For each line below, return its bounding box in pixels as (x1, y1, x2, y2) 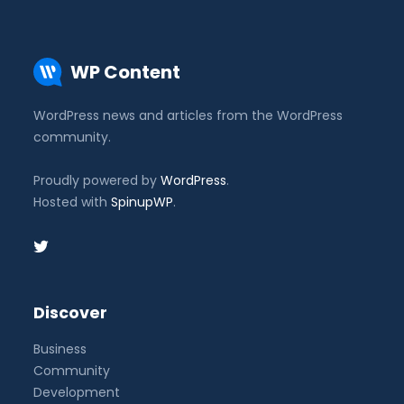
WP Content (70, 60, 181, 85)
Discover (33, 302, 108, 325)
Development (33, 383, 121, 402)
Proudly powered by (33, 171, 161, 190)
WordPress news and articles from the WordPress (33, 106, 344, 125)
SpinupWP (111, 193, 174, 212)
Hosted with (33, 193, 112, 212)
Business (33, 340, 87, 359)
